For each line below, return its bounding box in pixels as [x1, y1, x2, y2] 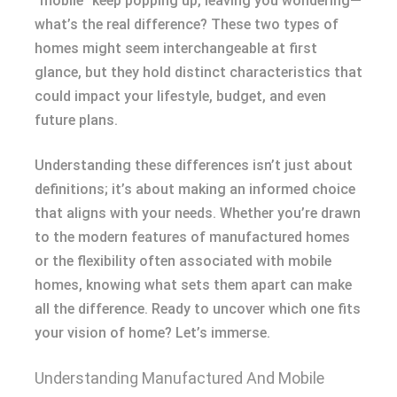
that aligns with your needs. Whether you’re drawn [35, 205, 361, 222]
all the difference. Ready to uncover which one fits [35, 300, 361, 318]
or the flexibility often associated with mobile [35, 253, 331, 270]
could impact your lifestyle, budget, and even [35, 88, 326, 105]
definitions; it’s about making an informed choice [35, 181, 355, 198]
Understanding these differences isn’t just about [35, 157, 353, 175]
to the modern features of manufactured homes [35, 229, 350, 246]
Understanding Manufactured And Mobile [35, 369, 324, 388]
